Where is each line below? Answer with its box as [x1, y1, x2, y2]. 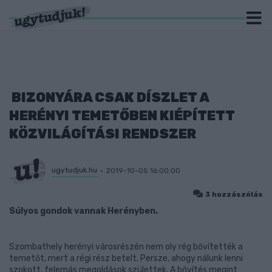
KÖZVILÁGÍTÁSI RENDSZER [9, 126, 196, 142]
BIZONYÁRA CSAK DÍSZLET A [9, 89, 209, 106]
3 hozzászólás [205, 190, 263, 199]
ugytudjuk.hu [52, 165, 97, 174]
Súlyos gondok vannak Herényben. [9, 206, 158, 216]
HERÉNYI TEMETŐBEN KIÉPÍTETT [9, 107, 235, 124]
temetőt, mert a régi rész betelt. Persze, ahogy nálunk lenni [9, 253, 243, 263]
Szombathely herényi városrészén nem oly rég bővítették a [9, 242, 243, 252]
